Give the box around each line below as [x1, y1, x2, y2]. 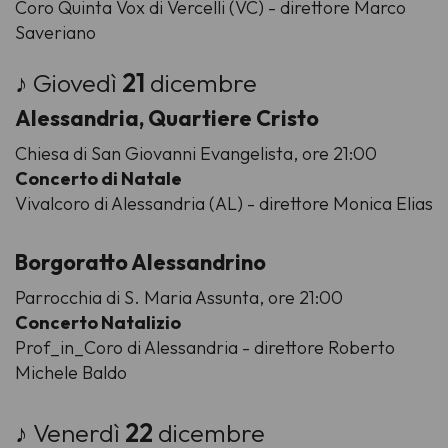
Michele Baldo [15, 361, 127, 385]
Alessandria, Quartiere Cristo [15, 104, 319, 133]
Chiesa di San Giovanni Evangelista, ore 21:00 [15, 142, 377, 166]
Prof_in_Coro [15, 336, 123, 360]
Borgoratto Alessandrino [15, 248, 266, 277]
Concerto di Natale [15, 167, 182, 191]
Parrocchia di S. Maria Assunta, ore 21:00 [15, 286, 343, 310]
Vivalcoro [15, 192, 90, 216]
